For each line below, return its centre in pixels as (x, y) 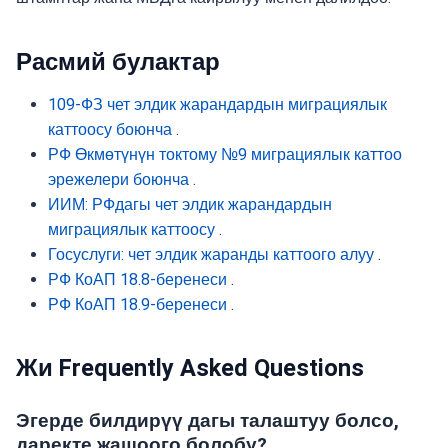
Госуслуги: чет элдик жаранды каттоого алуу (211, 254)
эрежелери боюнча (118, 179)
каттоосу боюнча (110, 129)
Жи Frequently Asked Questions (190, 368)
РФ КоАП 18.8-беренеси (137, 279)
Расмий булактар (118, 61)
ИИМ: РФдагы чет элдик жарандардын (190, 204)
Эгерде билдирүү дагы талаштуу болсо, (207, 420)
